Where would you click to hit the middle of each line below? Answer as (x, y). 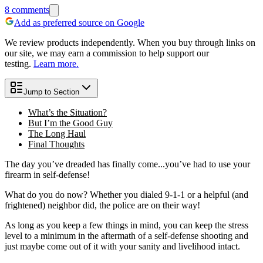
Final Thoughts (56, 144)
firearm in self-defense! (47, 174)
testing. (18, 63)
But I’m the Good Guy (70, 123)
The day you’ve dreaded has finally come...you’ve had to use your (127, 164)
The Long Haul (57, 133)
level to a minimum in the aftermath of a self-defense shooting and (127, 235)
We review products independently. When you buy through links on (130, 42)
